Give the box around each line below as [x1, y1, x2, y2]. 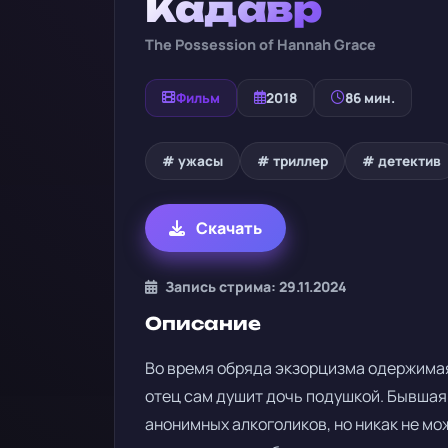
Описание [145, 311, 261, 334]
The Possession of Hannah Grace [145, 34, 376, 54]
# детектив [362, 151, 441, 170]
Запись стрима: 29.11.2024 [165, 276, 347, 296]
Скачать [193, 216, 262, 239]
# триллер [257, 151, 328, 170]
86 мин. [345, 88, 395, 107]
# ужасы [162, 151, 223, 170]
